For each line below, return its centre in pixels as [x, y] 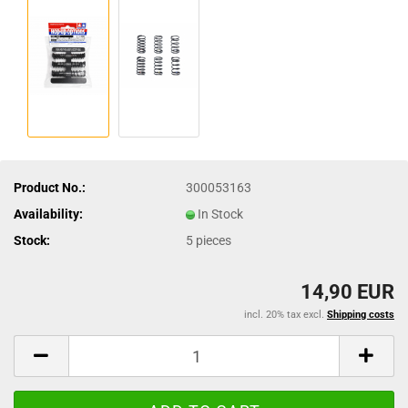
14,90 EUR [347, 292]
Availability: [48, 214]
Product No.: [50, 187]
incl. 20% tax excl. [286, 315]
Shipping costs [361, 315]
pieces [214, 240]
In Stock [221, 214]
